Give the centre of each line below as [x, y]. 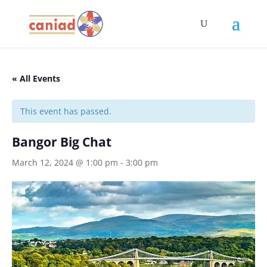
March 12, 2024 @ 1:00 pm [65, 162]
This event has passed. [66, 111]
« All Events [36, 78]
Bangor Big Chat [62, 142]
